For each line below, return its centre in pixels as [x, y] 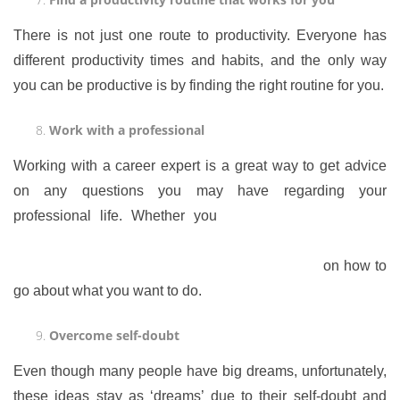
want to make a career [306, 216]
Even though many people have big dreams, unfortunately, [200, 371]
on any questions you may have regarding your [200, 191]
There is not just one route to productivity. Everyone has [200, 35]
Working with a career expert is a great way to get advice [200, 166]
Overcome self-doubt [114, 335]
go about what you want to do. [108, 291]
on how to [352, 266]
